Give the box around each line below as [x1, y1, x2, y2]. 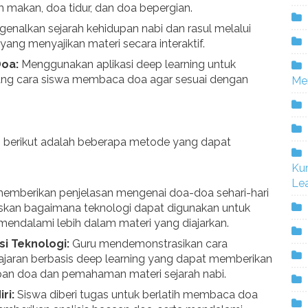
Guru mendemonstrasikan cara [69, 237, 228, 251]
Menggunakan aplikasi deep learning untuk [19, 57, 236, 71]
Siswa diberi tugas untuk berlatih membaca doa [14, 288, 258, 302]
